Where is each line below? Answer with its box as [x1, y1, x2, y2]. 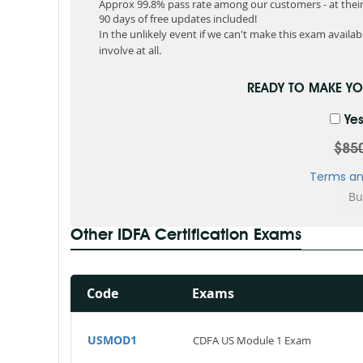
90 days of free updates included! [99, 11, 257, 26]
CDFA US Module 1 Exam [193, 333, 311, 348]
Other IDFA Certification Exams [70, 228, 301, 244]
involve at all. [99, 43, 161, 58]
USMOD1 [88, 332, 137, 348]
